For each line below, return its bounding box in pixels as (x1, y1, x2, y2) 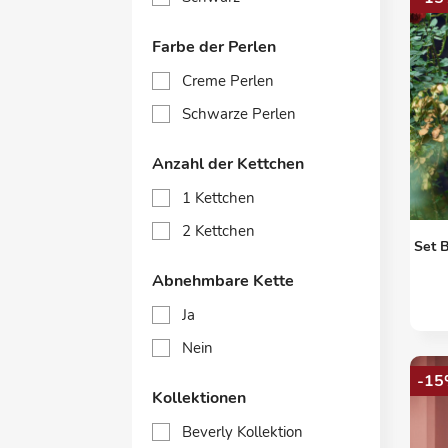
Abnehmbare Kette (152, 270, 294, 292)
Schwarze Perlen (182, 104, 296, 124)
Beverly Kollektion (182, 422, 303, 442)
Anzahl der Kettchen (152, 153, 304, 175)
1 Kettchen (182, 188, 255, 208)
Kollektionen (152, 387, 246, 409)
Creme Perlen (182, 71, 274, 91)
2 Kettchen (182, 221, 255, 241)
